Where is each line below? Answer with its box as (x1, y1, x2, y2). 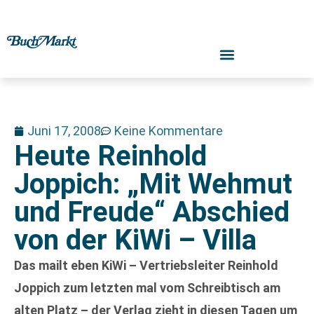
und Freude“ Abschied (14, 196, 289, 228)
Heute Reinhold (14, 139, 207, 172)
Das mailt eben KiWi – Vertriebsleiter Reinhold (14, 258, 278, 273)
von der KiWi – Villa (14, 224, 257, 257)
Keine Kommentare (114, 123, 223, 138)
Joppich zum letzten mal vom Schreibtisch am (14, 280, 280, 295)
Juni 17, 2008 (27, 123, 101, 138)
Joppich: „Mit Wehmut (14, 168, 292, 200)
